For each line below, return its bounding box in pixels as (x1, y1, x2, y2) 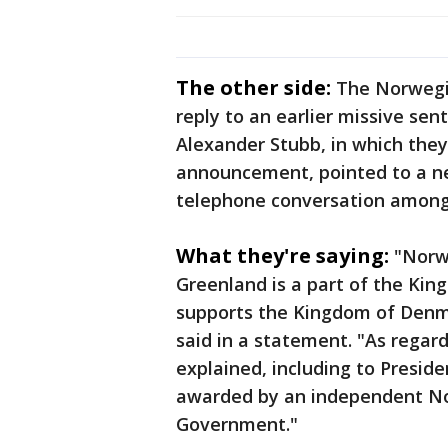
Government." (176, 412, 298, 437)
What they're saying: (176, 242, 389, 270)
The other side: (176, 74, 331, 102)
